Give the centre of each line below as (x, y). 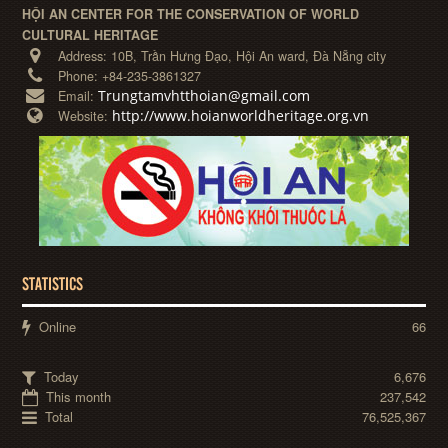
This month (77, 396)
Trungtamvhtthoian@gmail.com (204, 95)
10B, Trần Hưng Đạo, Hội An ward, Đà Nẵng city (249, 56)
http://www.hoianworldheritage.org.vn (241, 115)
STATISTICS (53, 285)
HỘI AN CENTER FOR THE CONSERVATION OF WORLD (191, 14)
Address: (85, 56)
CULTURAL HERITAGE (90, 35)
